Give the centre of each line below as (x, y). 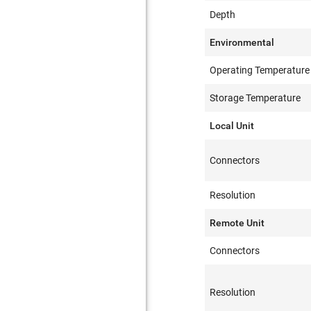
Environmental (242, 42)
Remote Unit (237, 223)
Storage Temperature (255, 98)
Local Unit (232, 126)
